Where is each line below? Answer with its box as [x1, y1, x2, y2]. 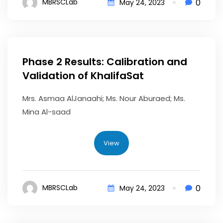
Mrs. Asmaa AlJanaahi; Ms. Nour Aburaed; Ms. [22, 93, 185, 104]
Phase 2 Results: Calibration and [22, 54, 187, 69]
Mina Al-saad [22, 106, 71, 117]
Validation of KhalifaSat [22, 68, 144, 83]
